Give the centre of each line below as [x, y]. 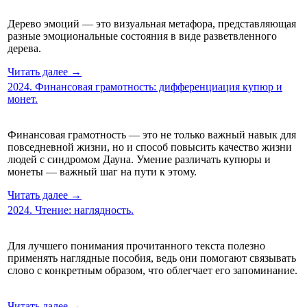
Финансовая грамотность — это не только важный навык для [152, 134]
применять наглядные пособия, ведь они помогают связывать [152, 258]
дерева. [24, 48]
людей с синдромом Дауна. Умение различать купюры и [139, 159]
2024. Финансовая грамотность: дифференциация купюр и [145, 86]
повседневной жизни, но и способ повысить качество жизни [150, 147]
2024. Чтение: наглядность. [71, 210]
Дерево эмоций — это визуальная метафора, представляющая [152, 23]
